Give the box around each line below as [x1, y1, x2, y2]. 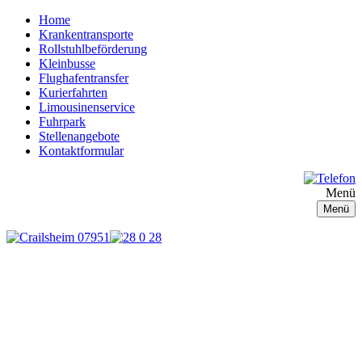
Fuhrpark [39, 115, 86, 128]
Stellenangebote [39, 129, 120, 143]
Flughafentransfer [39, 71, 128, 85]
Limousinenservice [39, 100, 135, 114]
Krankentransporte [39, 27, 133, 41]
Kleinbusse [39, 57, 95, 70]
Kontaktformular [39, 144, 124, 158]
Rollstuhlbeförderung [39, 42, 147, 56]
